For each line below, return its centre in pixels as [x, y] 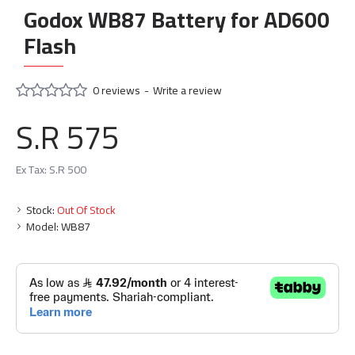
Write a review [187, 90]
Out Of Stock [86, 210]
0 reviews [116, 90]
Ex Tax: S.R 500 [51, 170]
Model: [42, 227]
